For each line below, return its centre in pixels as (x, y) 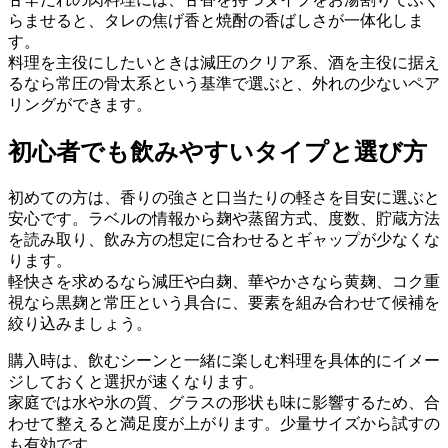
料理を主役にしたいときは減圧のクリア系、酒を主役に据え (224, 63)
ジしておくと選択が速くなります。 (136, 381)
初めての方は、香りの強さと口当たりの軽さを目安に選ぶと (224, 197)
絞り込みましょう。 (80, 323)
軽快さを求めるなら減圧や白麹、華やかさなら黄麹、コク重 (224, 281)
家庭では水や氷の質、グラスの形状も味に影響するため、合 (224, 402)
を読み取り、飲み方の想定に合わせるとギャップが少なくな (224, 239)
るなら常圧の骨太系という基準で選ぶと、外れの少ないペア (224, 84)
